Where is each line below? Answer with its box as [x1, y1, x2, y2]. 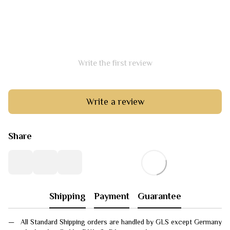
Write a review [86, 96, 144, 107]
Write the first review [78, 59, 152, 68]
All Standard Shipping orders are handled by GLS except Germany [21, 218, 222, 226]
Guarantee [137, 190, 181, 201]
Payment [93, 190, 129, 201]
